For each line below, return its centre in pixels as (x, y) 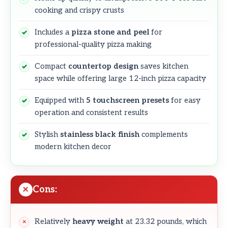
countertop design (103, 66)
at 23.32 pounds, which (165, 221)
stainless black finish (100, 134)
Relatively (53, 221)
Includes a (53, 32)
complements (164, 134)
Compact (51, 66)
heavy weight (98, 221)
